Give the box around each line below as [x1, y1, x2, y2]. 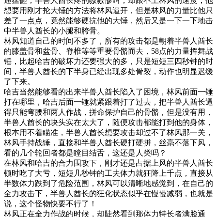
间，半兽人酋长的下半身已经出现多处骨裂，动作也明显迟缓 [4, 67, 213, 76]
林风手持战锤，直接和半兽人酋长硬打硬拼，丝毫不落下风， [4, 138, 213, 147]
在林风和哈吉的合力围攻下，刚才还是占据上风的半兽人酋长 [4, 158, 213, 167]
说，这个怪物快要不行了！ [4, 199, 97, 208]
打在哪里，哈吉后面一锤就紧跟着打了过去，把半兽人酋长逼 [4, 97, 213, 106]
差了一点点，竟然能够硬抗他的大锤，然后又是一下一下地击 [4, 16, 213, 25]
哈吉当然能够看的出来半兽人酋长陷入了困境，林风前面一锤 [4, 87, 213, 96]
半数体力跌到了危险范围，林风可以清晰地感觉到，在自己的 [4, 179, 213, 187]
